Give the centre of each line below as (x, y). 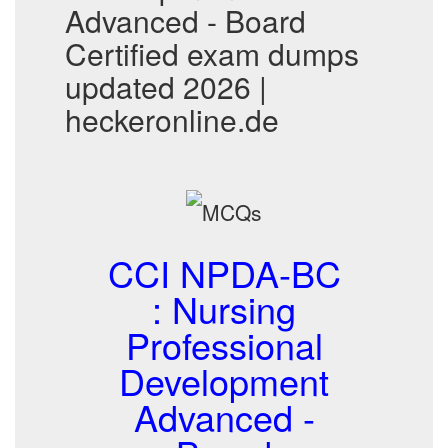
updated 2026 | (166, 86)
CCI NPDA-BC (224, 272)
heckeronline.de (172, 119)
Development (224, 380)
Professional (224, 344)
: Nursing (224, 308)
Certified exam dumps (212, 53)
